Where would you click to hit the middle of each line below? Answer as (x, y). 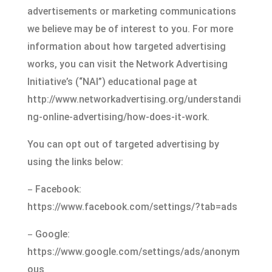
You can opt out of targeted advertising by (123, 144)
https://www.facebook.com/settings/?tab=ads (132, 207)
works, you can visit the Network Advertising (127, 64)
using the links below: (75, 162)
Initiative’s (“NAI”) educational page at (112, 82)
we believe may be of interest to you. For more (130, 29)
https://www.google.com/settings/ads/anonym (133, 252)
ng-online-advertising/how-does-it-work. (118, 117)
